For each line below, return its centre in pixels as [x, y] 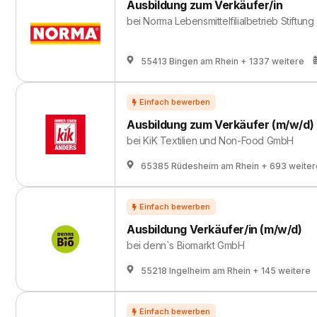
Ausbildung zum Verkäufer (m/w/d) [220, 125]
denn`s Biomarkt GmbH [194, 245]
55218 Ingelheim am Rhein [196, 271]
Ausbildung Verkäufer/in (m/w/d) [214, 229]
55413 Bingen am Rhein [190, 61]
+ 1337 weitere [272, 61]
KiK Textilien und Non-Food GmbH [219, 140]
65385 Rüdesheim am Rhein [200, 166]
